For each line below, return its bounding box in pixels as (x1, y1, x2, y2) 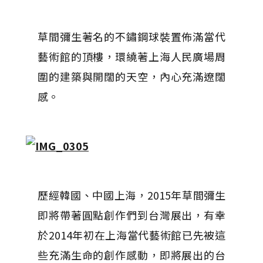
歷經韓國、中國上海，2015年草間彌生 (38, 187, 225, 203)
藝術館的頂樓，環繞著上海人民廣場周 (38, 49, 225, 64)
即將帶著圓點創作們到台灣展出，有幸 (38, 207, 225, 222)
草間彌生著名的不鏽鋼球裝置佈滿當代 (38, 29, 225, 44)
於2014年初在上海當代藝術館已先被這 (38, 227, 225, 242)
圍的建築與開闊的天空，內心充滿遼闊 (38, 69, 225, 84)
